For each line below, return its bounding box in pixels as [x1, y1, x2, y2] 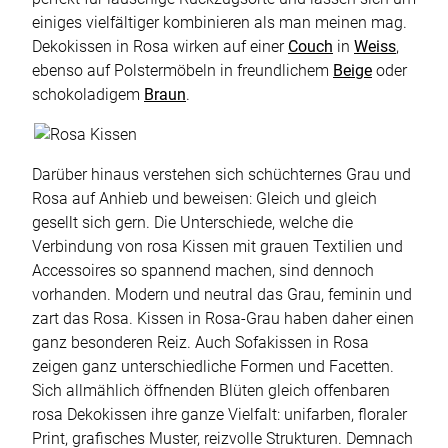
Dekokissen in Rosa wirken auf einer [32, 37, 288, 57]
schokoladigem [32, 85, 144, 105]
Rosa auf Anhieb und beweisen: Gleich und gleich [32, 189, 377, 209]
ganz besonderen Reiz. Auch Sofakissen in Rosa [32, 333, 369, 353]
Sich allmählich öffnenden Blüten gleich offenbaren [32, 381, 390, 401]
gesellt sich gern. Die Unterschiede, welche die [32, 213, 353, 233]
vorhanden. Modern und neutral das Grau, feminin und [32, 285, 412, 305]
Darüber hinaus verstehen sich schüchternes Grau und [32, 165, 411, 185]
